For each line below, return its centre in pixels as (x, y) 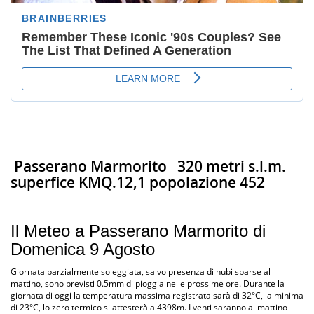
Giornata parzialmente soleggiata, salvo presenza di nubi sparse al (141, 271)
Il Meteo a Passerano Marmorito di (138, 231)
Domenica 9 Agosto (83, 249)
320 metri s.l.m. (226, 166)
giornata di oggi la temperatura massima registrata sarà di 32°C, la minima (157, 295)
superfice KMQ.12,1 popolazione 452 (138, 182)
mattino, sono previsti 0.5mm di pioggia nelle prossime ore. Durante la (148, 283)
